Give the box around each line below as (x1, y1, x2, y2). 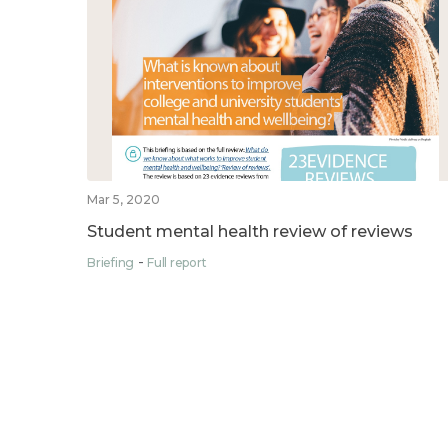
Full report (147, 254, 207, 270)
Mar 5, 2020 (87, 191, 160, 207)
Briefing (87, 254, 135, 270)
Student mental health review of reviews (87, 221, 413, 241)
